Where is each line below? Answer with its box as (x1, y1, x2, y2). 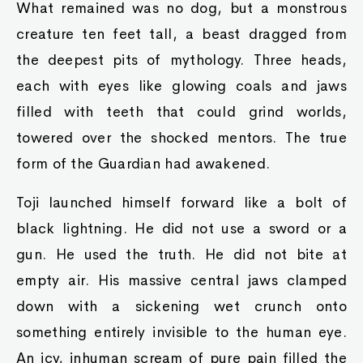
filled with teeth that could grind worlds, (16, 103, 347, 121)
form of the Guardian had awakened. (16, 155, 271, 173)
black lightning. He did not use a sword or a (16, 220, 347, 237)
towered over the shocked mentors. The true (16, 129, 347, 147)
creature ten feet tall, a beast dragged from (16, 25, 347, 43)
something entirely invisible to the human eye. (16, 323, 347, 341)
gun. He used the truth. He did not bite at (16, 246, 347, 263)
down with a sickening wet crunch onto (16, 297, 347, 315)
